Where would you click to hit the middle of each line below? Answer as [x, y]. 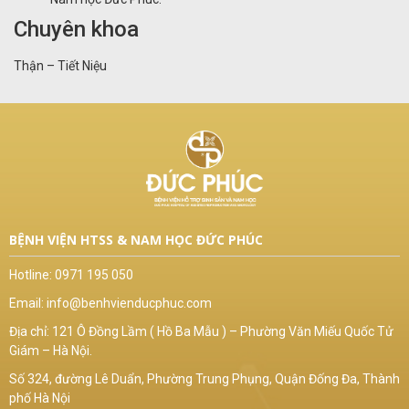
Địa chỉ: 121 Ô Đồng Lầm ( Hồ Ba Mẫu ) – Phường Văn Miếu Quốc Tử [201, 332]
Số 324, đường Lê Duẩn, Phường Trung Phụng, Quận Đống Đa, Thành [204, 379]
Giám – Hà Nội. [51, 351]
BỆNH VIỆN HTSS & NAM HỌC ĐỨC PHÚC [136, 240]
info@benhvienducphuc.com [129, 304]
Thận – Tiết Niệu [60, 65]
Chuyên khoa [76, 29]
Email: [28, 304]
